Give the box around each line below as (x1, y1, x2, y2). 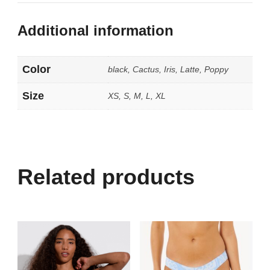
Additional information (17, 22, 174, 39)
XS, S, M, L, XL (108, 90, 166, 101)
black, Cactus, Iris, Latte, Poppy (108, 64, 228, 74)
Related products (17, 164, 195, 189)
